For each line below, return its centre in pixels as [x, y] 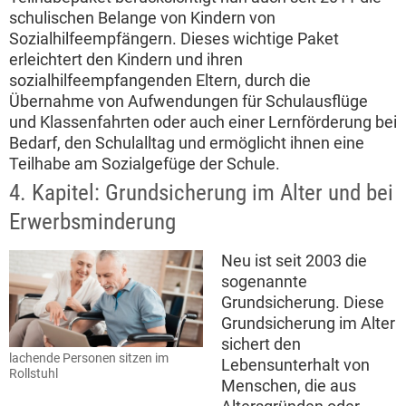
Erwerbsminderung [92, 222]
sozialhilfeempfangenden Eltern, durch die [160, 81]
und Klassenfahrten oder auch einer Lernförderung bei [203, 122]
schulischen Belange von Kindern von [142, 18]
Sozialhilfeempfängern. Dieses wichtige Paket [174, 39]
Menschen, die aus [289, 386]
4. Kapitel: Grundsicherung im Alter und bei [201, 193]
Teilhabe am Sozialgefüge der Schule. [145, 164]
